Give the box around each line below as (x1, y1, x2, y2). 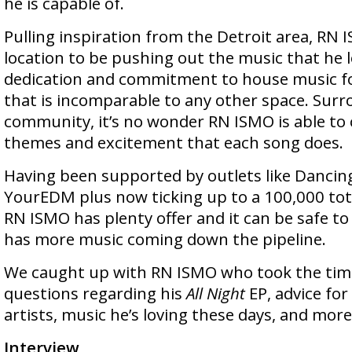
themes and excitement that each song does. (4, 131, 343, 153)
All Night (186, 282, 245, 304)
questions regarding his (4, 282, 186, 304)
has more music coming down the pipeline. (4, 228, 326, 250)
